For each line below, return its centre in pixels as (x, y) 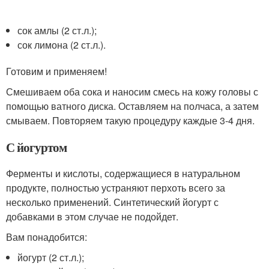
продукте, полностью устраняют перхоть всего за (116, 188)
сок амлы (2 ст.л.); (57, 30)
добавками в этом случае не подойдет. (92, 216)
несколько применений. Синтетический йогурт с (112, 202)
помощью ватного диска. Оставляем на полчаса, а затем (132, 106)
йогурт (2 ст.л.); (51, 257)
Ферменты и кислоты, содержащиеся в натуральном (123, 173)
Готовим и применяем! (56, 71)
